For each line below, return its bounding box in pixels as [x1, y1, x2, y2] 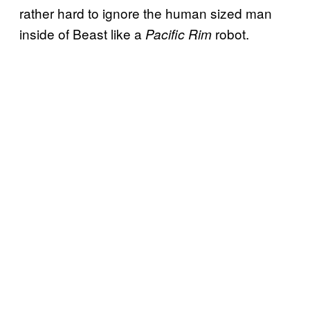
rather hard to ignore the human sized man [19, 3, 272, 22]
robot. [215, 24, 249, 43]
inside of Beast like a [19, 24, 145, 43]
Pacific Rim [145, 24, 215, 43]
